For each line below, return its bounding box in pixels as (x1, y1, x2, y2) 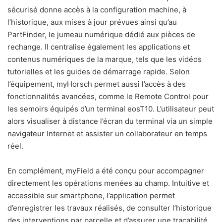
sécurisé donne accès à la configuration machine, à (7, 4, 186, 14)
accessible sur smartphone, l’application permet (7, 190, 175, 200)
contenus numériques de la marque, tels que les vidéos (7, 54, 202, 64)
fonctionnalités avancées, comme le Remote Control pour (7, 91, 209, 101)
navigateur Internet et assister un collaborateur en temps (7, 128, 207, 138)
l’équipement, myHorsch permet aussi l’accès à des (7, 79, 186, 89)
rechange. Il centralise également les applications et (7, 42, 190, 52)
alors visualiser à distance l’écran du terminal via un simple (7, 116, 213, 126)
